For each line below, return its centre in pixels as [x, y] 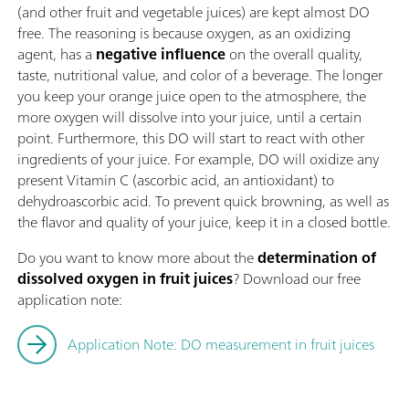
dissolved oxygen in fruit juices [125, 279]
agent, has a [57, 54]
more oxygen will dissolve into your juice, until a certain [189, 117]
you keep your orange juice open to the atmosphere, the [192, 96]
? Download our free [297, 279]
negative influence [161, 54]
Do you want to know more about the [137, 258]
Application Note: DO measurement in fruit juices [221, 345]
